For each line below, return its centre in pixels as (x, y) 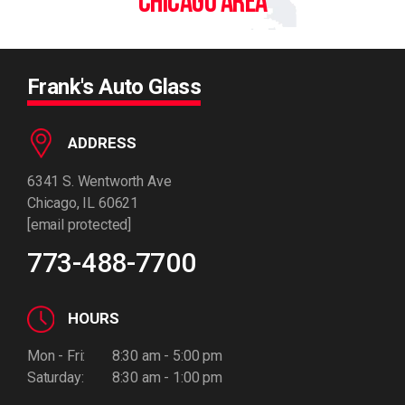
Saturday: (56, 378)
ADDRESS (102, 142)
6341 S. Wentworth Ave (99, 181)
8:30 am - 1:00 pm (165, 378)
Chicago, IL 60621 (83, 202)
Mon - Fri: (57, 356)
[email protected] (80, 224)
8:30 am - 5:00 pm (165, 356)
